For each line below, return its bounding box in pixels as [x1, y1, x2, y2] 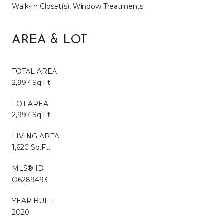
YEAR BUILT [12, 196, 55, 205]
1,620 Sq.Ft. [12, 142, 50, 152]
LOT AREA [12, 99, 48, 108]
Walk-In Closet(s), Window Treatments [12, 1, 143, 11]
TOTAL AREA [12, 66, 57, 76]
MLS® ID [12, 164, 44, 173]
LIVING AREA [12, 131, 59, 140]
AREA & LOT [12, 33, 87, 46]
